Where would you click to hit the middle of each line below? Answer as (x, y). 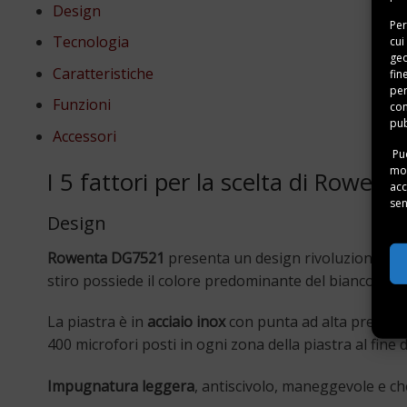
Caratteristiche (103, 73)
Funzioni (81, 105)
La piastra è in (95, 322)
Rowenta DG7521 (106, 258)
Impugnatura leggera (121, 387)
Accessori (84, 136)
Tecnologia (90, 42)
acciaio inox (184, 322)
